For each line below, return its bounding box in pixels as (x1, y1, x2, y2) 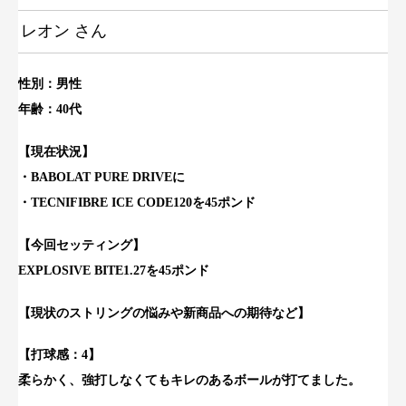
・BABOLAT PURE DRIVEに (18, 170, 185, 185)
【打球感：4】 (18, 348, 101, 362)
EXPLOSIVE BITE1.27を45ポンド (18, 263, 209, 277)
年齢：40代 (18, 102, 82, 117)
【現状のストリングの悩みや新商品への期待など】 (18, 305, 310, 320)
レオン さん (20, 22, 107, 41)
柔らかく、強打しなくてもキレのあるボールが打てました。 (18, 373, 361, 388)
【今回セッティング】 (18, 237, 145, 252)
